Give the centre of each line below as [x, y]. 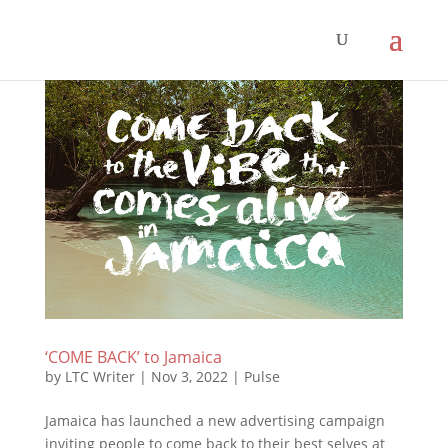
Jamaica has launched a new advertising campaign [214, 420]
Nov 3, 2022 [189, 376]
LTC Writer [99, 376]
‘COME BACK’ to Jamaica [133, 356]
